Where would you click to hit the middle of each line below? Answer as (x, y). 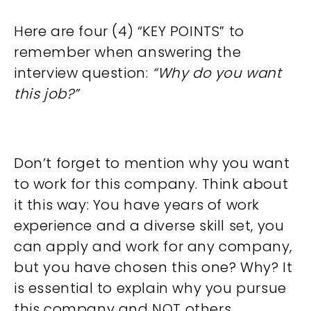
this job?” (47, 94)
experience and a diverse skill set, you (149, 226)
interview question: (83, 73)
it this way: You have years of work (137, 205)
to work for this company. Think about (151, 184)
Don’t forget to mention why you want (152, 163)
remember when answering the (128, 52)
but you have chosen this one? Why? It (153, 267)
